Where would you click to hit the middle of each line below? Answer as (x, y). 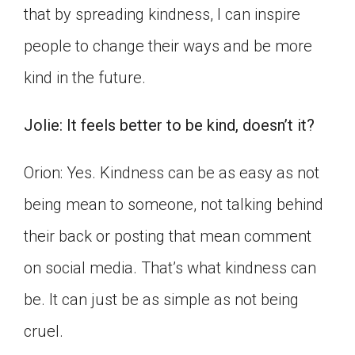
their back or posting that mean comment (168, 237)
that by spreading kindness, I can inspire (162, 15)
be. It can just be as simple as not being (161, 300)
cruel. (44, 332)
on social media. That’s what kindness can (170, 268)
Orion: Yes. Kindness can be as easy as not (172, 173)
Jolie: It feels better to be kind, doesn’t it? (169, 126)
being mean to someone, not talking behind (174, 205)
